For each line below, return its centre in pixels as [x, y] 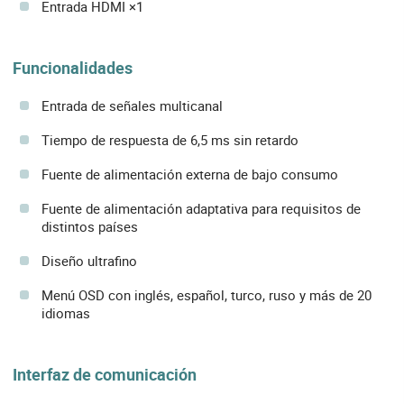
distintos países [90, 226]
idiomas [66, 312]
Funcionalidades [73, 68]
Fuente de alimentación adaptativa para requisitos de [201, 208]
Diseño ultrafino [89, 260]
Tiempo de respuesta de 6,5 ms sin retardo [170, 139]
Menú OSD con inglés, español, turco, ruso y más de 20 [207, 294]
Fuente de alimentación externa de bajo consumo [190, 174]
